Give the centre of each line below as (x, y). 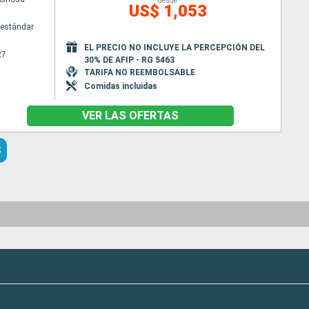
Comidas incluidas (120, 86)
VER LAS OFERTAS (130, 116)
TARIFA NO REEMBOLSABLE (139, 72)
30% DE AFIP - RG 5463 (129, 60)
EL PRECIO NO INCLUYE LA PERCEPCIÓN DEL (174, 47)
